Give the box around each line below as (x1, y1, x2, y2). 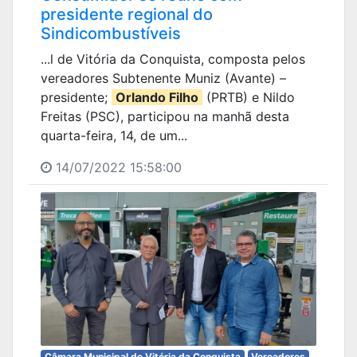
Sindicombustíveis (41, 24, 181, 44)
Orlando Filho (116, 89, 198, 106)
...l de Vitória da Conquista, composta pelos (41, 51, 305, 68)
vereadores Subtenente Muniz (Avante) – (41, 70, 286, 87)
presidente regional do (41, 5, 213, 25)
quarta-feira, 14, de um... (41, 127, 187, 144)
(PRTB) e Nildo (202, 89, 295, 106)
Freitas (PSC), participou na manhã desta (41, 108, 289, 125)
